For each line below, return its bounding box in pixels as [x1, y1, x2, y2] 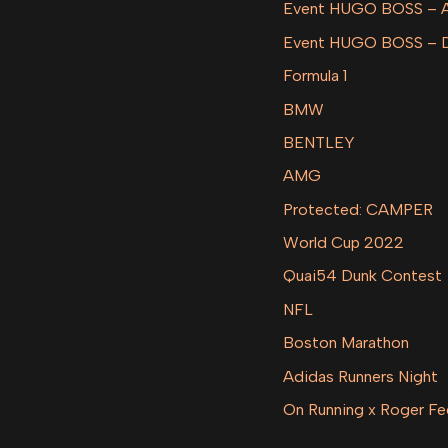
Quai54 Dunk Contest [283, 266, 443, 286]
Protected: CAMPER [283, 199, 434, 219]
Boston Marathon [283, 333, 410, 353]
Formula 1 [283, 66, 348, 86]
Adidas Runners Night [283, 366, 439, 386]
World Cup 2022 [283, 233, 405, 253]
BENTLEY [283, 132, 356, 152]
